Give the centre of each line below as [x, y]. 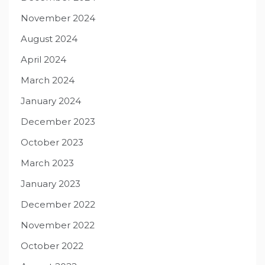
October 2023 [52, 143]
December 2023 [58, 122]
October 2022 [52, 246]
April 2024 [43, 60]
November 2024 [58, 18]
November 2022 [58, 225]
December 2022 [58, 205]
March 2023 [47, 163]
